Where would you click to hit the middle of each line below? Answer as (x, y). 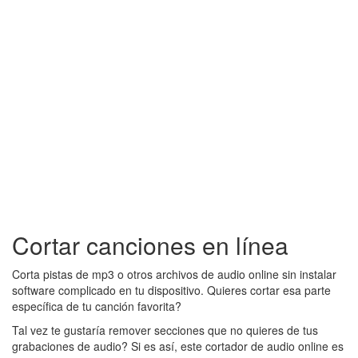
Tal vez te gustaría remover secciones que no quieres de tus (165, 330)
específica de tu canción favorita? (97, 306)
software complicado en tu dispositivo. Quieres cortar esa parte (171, 290)
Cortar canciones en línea (150, 245)
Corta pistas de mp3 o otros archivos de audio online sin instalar (174, 274)
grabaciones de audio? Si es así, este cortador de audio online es (178, 346)
